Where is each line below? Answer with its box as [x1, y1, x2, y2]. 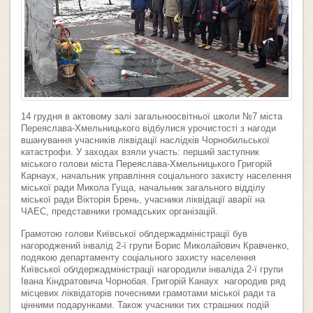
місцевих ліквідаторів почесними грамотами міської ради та [21, 288, 275, 298]
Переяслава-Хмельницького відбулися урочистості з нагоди [21, 123, 276, 133]
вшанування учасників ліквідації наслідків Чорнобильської [21, 135, 270, 145]
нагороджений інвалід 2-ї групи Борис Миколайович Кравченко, [21, 240, 289, 251]
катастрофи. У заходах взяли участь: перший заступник [21, 147, 259, 157]
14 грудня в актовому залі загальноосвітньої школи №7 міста [21, 111, 282, 122]
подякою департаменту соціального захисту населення [21, 252, 256, 263]
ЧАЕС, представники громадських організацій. [21, 206, 218, 217]
